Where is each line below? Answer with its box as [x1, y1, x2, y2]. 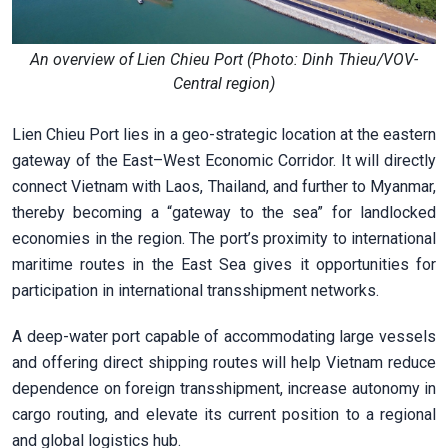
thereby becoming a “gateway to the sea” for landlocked [12, 202, 436, 222]
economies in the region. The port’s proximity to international [12, 228, 436, 248]
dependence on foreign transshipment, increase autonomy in [12, 378, 436, 398]
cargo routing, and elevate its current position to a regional [12, 404, 436, 424]
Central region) [173, 73, 275, 93]
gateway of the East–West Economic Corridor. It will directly [12, 150, 436, 170]
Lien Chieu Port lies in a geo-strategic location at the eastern [12, 124, 436, 144]
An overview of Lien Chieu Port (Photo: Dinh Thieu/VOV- [30, 49, 418, 69]
